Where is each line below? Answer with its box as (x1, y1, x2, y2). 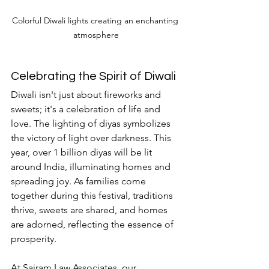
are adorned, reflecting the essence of (11, 218, 176, 230)
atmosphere (73, 29, 119, 40)
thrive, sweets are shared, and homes (11, 204, 170, 216)
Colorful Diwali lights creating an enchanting (11, 14, 181, 26)
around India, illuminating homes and (11, 160, 173, 172)
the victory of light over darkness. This (11, 131, 174, 144)
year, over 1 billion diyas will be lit (11, 146, 154, 158)
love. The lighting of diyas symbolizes (11, 117, 173, 129)
